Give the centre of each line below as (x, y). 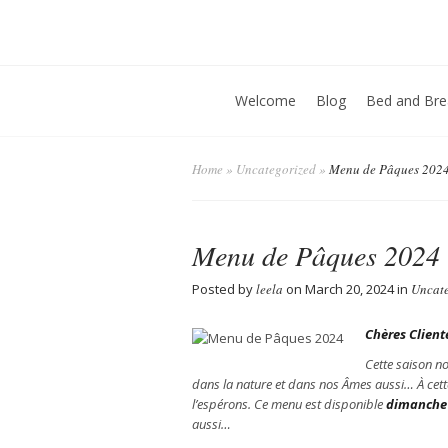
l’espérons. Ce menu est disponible (289, 404)
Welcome (265, 100)
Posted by (224, 289)
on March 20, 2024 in (347, 289)
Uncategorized (276, 169)
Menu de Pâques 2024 (316, 255)
